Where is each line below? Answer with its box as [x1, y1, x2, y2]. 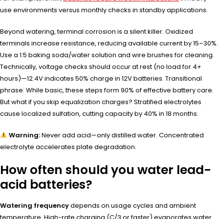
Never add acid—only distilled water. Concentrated [40, 130, 204, 140]
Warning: [8, 130, 40, 140]
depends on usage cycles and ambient [69, 200, 196, 210]
